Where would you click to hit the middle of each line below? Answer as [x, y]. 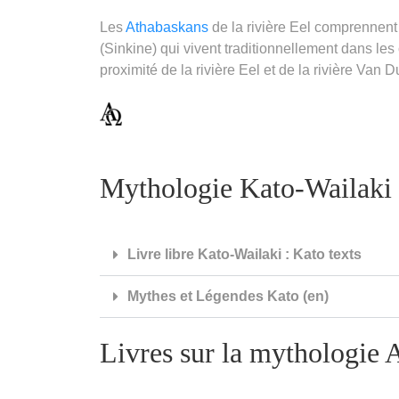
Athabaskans [167, 27]
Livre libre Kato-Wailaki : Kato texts [244, 254]
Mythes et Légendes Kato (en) [228, 296]
